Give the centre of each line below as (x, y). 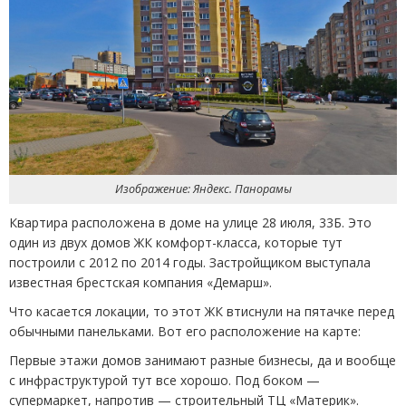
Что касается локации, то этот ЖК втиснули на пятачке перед (202, 312)
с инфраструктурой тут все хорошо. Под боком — (164, 381)
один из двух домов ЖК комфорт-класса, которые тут (176, 243)
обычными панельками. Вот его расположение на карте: (185, 332)
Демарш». (242, 283)
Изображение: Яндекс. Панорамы (203, 189)
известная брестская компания (106, 283)
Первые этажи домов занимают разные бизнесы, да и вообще (203, 361)
